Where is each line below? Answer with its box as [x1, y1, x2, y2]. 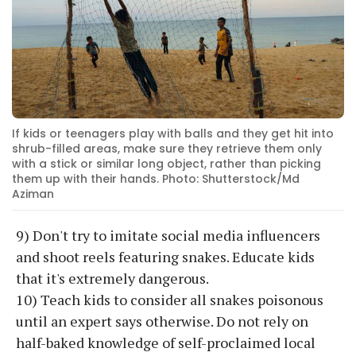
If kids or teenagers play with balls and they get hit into [12, 126, 334, 142]
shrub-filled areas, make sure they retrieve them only [12, 141, 322, 157]
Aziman [12, 186, 54, 203]
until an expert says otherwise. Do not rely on [16, 311, 308, 331]
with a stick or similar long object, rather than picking [12, 156, 321, 172]
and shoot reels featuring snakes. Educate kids [16, 247, 315, 267]
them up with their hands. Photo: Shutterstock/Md [12, 171, 300, 188]
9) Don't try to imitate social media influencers [16, 226, 320, 246]
